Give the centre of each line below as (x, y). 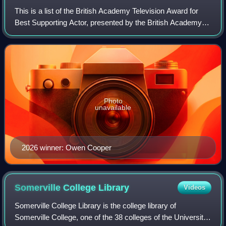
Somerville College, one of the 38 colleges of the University (111, 217)
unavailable (113, 107)
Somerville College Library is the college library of (96, 205)
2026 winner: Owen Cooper (67, 147)
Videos (194, 187)
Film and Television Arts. (55, 34)
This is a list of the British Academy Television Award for (107, 11)
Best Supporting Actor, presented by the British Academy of (112, 22)
